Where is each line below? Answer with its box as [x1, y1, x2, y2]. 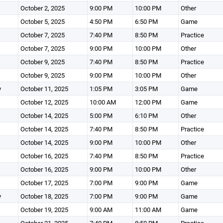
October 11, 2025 [20, 84, 68, 93]
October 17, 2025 [20, 178, 68, 187]
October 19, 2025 [20, 205, 68, 214]
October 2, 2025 [20, 3, 65, 12]
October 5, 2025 [20, 17, 65, 26]
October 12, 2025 [20, 98, 68, 107]
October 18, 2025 [20, 192, 68, 201]
